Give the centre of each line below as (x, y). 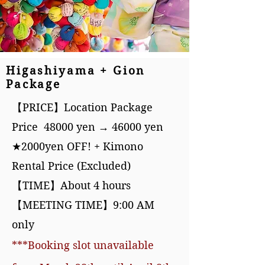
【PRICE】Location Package (82, 107)
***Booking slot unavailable (83, 245)
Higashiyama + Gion (76, 71)
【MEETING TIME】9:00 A (78, 205)
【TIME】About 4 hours (71, 185)
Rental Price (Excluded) (71, 166)
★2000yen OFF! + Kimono (77, 146)
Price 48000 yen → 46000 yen (88, 127)
